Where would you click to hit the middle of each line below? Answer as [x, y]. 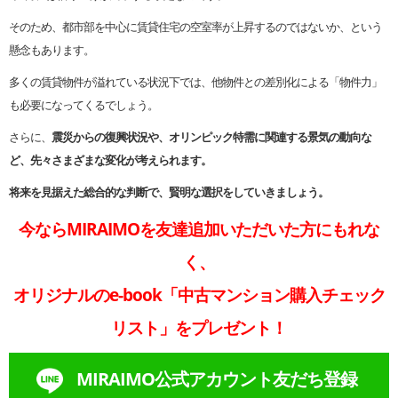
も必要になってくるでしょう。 [84, 105]
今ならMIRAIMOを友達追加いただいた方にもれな [199, 229]
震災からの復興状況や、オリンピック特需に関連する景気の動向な [211, 137]
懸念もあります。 [52, 50]
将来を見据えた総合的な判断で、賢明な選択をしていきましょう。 [169, 192]
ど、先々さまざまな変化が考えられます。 [110, 160]
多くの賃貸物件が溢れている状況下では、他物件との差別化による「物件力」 [195, 82]
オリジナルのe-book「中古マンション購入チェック [199, 295]
